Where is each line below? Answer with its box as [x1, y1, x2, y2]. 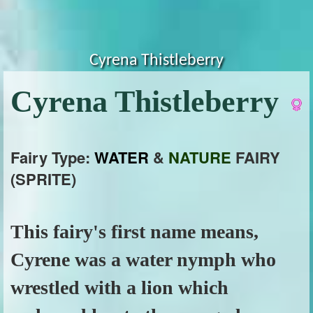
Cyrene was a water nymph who [10, 249, 276, 270]
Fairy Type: [10, 146, 94, 168]
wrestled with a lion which [10, 277, 228, 298]
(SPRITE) [10, 168, 76, 190]
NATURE [168, 146, 231, 168]
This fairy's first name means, [10, 221, 259, 242]
